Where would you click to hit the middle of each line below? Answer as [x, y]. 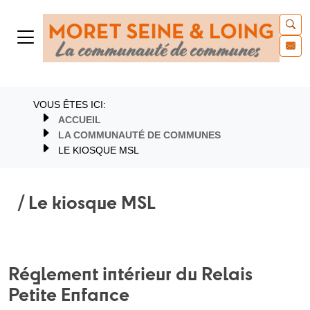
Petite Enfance [69, 293]
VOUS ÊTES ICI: [71, 104]
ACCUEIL [80, 120]
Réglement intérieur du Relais [130, 273]
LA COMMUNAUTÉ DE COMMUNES [139, 135]
